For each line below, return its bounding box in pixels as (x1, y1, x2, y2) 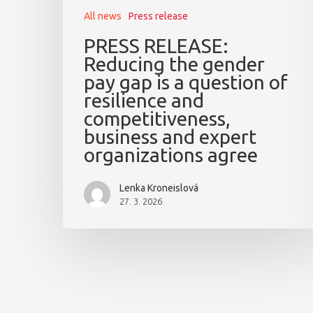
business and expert (84, 126, 256, 148)
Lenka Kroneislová (119, 182, 198, 194)
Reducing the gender (84, 53, 265, 75)
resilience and (84, 89, 204, 112)
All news (84, 10, 122, 22)
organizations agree (84, 144, 258, 166)
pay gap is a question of (84, 71, 288, 94)
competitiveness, (84, 108, 231, 130)
